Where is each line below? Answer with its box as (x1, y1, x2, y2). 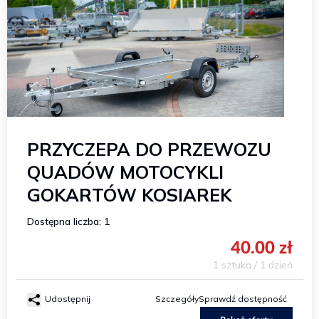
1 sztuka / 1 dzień (212, 258, 293, 271)
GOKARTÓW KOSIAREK (26, 184, 232, 206)
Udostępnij (44, 293, 90, 304)
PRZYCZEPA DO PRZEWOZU (26, 138, 271, 160)
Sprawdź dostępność (199, 293, 287, 304)
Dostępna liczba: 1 (26, 215, 110, 227)
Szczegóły (155, 293, 199, 304)
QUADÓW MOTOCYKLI (26, 161, 224, 183)
